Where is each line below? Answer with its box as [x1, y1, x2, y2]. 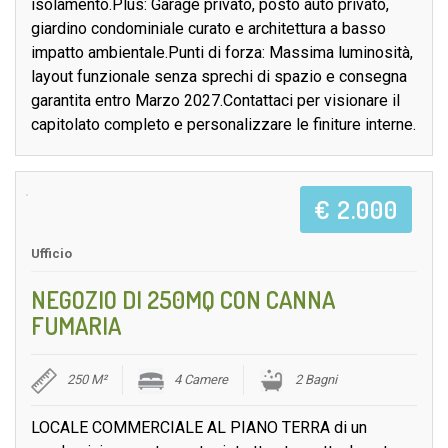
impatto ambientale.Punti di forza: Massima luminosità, [31, 43, 413, 63]
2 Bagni [295, 372, 337, 388]
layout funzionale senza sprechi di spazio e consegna [31, 67, 407, 87]
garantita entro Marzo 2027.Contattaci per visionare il [31, 91, 400, 111]
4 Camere [174, 372, 228, 388]
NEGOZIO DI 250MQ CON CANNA [31, 284, 335, 316]
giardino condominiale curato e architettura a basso [31, 19, 386, 39]
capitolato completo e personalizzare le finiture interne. [31, 115, 416, 135]
